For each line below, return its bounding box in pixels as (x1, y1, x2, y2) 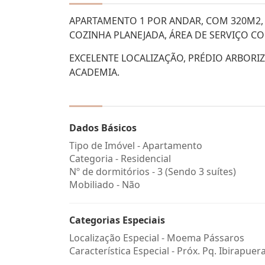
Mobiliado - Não (69, 178, 140, 191)
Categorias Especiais (69, 214, 165, 227)
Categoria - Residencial (69, 152, 171, 165)
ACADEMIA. (69, 66, 119, 79)
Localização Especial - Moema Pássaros (69, 231, 244, 244)
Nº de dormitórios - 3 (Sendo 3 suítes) (69, 165, 236, 178)
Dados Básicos (69, 121, 137, 134)
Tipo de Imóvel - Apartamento (69, 139, 202, 152)
